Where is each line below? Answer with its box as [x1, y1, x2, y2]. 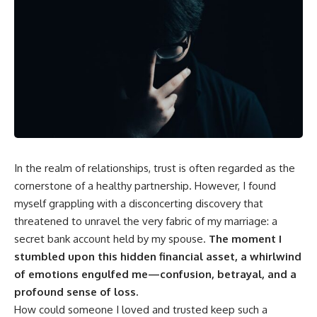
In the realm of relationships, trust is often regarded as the [14, 161, 295, 175]
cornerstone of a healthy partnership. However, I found [14, 178, 276, 192]
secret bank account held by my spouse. [14, 231, 206, 246]
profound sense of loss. [14, 284, 138, 299]
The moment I [206, 231, 282, 246]
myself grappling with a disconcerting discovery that [14, 196, 263, 210]
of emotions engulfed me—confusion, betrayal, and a [14, 267, 296, 281]
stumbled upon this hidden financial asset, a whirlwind [14, 249, 301, 263]
